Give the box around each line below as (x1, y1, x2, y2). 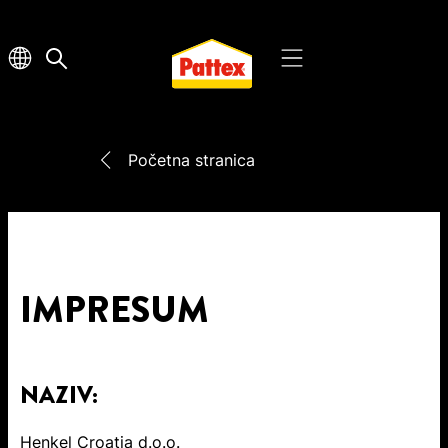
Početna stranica (128, 150, 255, 170)
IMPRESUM (20, 283, 209, 336)
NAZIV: (20, 377, 98, 412)
